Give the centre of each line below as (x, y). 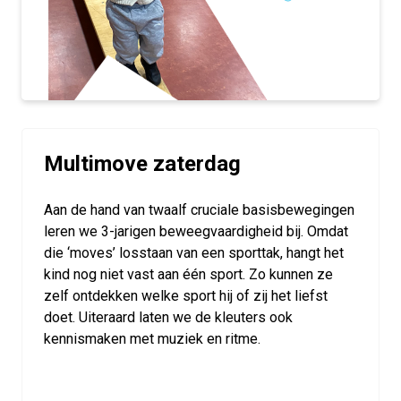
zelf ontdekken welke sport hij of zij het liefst (186, 296)
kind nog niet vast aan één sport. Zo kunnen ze (188, 275)
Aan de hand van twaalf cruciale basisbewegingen (199, 210)
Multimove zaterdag (142, 164)
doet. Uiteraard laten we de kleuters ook (168, 318)
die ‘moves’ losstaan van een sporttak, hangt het (194, 253)
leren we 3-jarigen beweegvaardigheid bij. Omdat (196, 232)
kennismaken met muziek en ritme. (152, 339)
